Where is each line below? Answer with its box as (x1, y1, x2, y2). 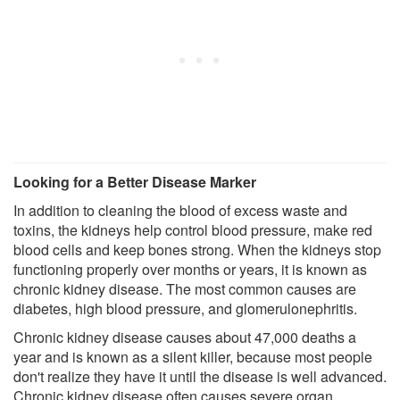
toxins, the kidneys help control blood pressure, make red (13, 219, 372, 240)
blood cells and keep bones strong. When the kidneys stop (13, 238, 381, 260)
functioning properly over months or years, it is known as (13, 258, 367, 279)
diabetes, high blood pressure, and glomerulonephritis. (13, 297, 357, 319)
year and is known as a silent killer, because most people (13, 346, 372, 367)
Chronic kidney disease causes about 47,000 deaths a (13, 326, 356, 347)
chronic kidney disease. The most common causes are (13, 278, 356, 299)
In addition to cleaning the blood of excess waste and (13, 199, 347, 221)
